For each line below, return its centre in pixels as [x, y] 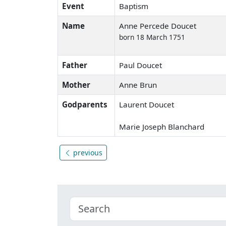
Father [75, 65]
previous [87, 152]
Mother [76, 84]
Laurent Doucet [147, 104]
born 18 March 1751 [152, 37]
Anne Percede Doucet [158, 25]
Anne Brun [138, 84]
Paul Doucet [140, 65]
